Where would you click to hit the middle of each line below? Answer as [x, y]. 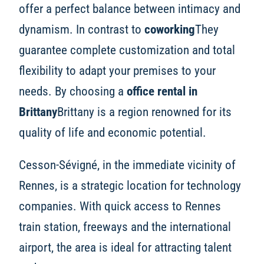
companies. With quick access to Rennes [120, 206]
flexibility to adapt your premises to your [117, 71]
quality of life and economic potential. [112, 133]
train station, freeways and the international [125, 227]
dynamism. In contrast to [81, 29]
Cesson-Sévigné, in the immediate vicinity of [127, 165]
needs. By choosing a [72, 91]
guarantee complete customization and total [127, 50]
